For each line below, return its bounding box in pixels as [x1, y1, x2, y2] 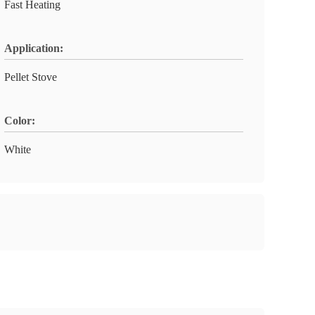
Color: [4, 115, 35, 127]
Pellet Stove [4, 71, 57, 83]
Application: [4, 42, 63, 54]
